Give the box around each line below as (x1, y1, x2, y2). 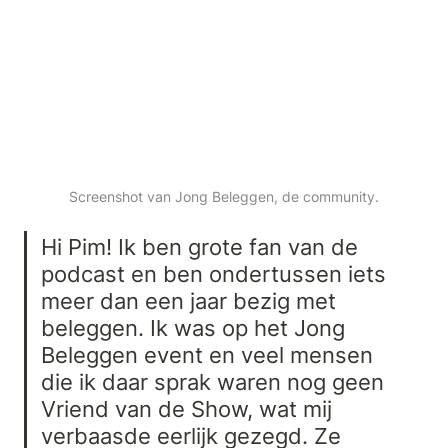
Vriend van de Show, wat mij (41, 394, 333, 422)
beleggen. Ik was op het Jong (41, 313, 346, 341)
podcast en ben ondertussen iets (41, 259, 387, 287)
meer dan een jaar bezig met (41, 286, 337, 314)
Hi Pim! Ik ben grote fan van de (41, 232, 359, 260)
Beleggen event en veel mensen (41, 340, 374, 368)
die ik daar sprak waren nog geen (41, 367, 385, 395)
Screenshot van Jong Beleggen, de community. (69, 188, 379, 206)
